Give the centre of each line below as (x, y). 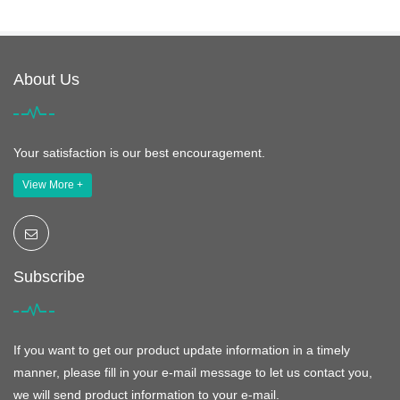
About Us (46, 80)
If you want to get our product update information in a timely (182, 350)
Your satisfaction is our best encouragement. (139, 153)
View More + (53, 185)
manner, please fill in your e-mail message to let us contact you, (193, 373)
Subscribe (49, 277)
